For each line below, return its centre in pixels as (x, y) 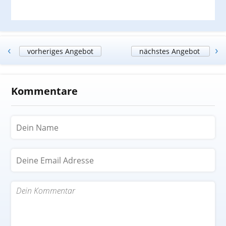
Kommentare (44, 91)
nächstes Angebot (171, 51)
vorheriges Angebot (60, 51)
